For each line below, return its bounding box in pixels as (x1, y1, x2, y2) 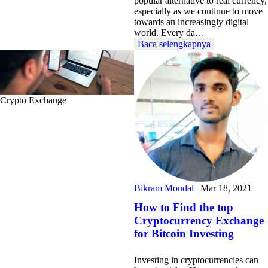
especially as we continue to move (134, 5, 263, 16)
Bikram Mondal (134, 182, 196, 193)
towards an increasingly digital (134, 16, 249, 27)
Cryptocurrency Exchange (134, 214, 264, 227)
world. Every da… (134, 27, 205, 38)
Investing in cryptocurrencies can (134, 254, 258, 265)
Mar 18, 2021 (200, 182, 252, 193)
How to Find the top (134, 200, 233, 214)
